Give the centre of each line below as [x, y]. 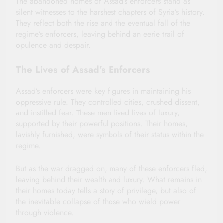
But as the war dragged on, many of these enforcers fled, [111, 168]
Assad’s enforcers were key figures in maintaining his [103, 91]
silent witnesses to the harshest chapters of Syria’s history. [110, 12]
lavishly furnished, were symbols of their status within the [110, 134]
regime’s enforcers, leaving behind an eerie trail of [100, 34]
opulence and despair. [53, 45]
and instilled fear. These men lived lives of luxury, [98, 112]
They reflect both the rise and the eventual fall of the [103, 23]
